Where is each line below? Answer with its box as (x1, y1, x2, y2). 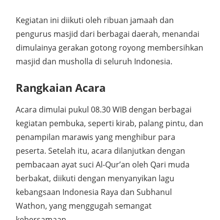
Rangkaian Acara (16, 80, 106, 95)
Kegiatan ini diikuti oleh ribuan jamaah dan (16, 14, 174, 26)
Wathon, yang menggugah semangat (16, 200, 152, 212)
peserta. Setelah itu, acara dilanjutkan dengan (16, 145, 185, 157)
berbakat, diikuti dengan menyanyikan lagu (16, 173, 174, 184)
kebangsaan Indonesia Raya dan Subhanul (16, 187, 172, 198)
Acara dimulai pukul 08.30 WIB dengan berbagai (16, 104, 192, 115)
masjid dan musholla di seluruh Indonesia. (16, 55, 172, 67)
